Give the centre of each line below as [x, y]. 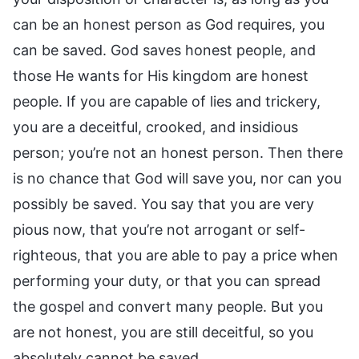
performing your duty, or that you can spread [167, 280]
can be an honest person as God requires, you [169, 24]
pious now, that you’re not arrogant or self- [159, 229]
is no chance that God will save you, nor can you [177, 178]
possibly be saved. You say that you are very [163, 204]
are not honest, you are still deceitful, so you [163, 332]
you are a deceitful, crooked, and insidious [155, 127]
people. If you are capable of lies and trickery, [167, 101]
